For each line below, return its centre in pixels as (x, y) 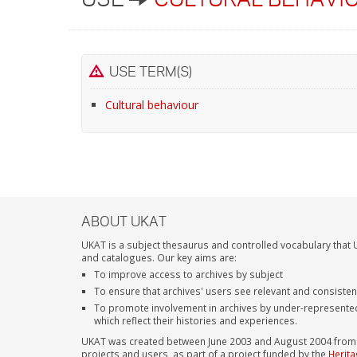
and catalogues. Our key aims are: (159, 257)
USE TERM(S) (147, 71)
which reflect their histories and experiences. (196, 320)
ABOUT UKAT (124, 221)
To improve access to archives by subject (189, 274)
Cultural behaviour (151, 104)
